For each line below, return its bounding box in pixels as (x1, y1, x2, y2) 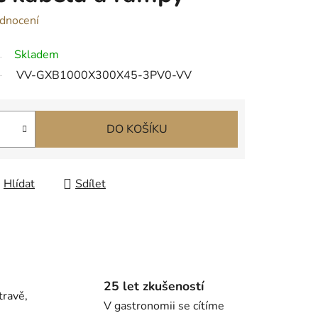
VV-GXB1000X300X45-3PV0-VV (16, 67, 192, 84)
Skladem (14, 47, 59, 63)
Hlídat (4, 176, 35, 192)
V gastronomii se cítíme (103, 297, 224, 314)
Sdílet (75, 176, 106, 192)
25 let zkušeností (103, 277, 204, 295)
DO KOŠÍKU (106, 121, 168, 138)
